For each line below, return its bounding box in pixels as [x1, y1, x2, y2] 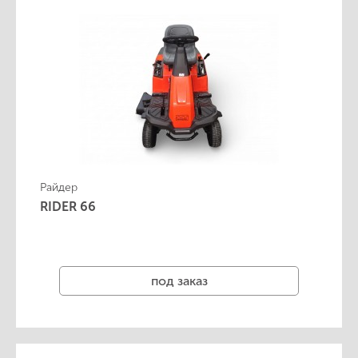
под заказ [150, 272, 208, 288]
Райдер [40, 181, 78, 194]
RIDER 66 [40, 199, 96, 214]
